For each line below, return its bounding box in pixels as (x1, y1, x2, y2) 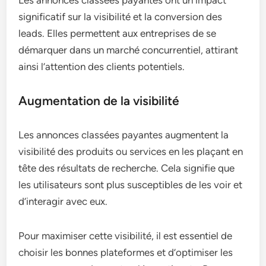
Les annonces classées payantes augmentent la (18, 128, 229, 141)
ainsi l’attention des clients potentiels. (18, 60, 185, 72)
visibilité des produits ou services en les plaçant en (18, 145, 243, 157)
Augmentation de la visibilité (18, 93, 180, 108)
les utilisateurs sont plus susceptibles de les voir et (18, 178, 243, 191)
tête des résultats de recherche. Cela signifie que (18, 161, 235, 174)
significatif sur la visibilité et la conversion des (18, 10, 223, 23)
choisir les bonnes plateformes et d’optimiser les (18, 246, 233, 258)
